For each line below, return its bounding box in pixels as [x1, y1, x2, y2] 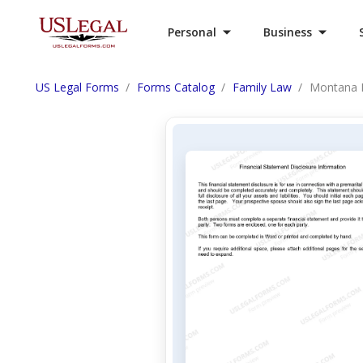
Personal [168, 24, 216, 40]
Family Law [233, 79, 292, 95]
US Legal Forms [36, 79, 119, 95]
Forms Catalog [137, 79, 215, 95]
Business [263, 24, 312, 40]
